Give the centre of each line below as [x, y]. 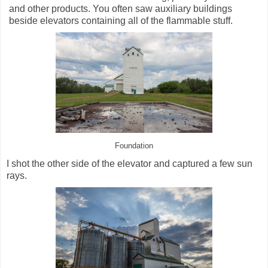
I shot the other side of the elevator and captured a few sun [130, 164]
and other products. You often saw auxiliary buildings [121, 9]
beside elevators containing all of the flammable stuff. [121, 21]
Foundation [134, 146]
